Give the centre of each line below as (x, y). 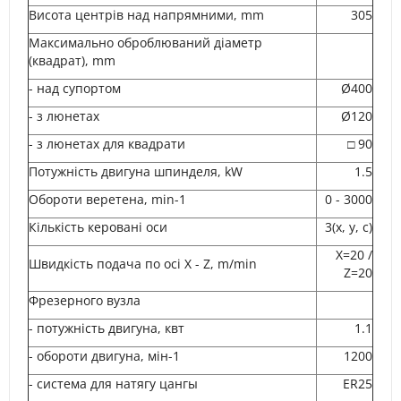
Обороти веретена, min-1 (107, 199)
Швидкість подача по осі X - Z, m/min (164, 264)
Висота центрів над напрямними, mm (146, 15)
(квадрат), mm (72, 60)
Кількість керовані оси (98, 227)
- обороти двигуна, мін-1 (104, 356)
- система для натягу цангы (124, 384)
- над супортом (100, 88)
